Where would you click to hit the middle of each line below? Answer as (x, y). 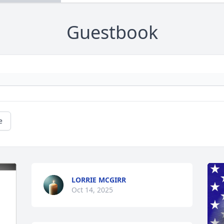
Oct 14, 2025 (92, 190)
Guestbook (112, 32)
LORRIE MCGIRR (99, 180)
